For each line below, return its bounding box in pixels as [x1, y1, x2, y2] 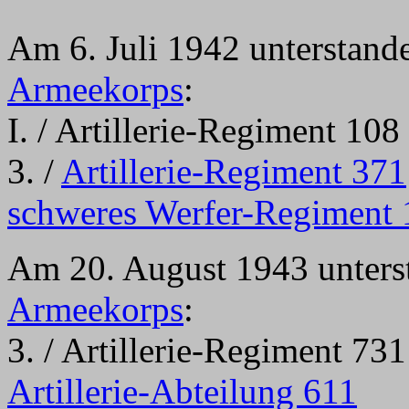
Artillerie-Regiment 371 [61, 152, 406, 191]
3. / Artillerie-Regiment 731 [7, 330, 406, 370]
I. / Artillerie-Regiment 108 [7, 110, 400, 150]
